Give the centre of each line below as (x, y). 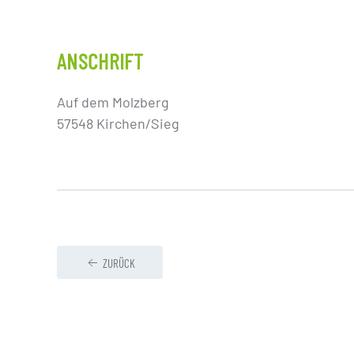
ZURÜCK (119, 264)
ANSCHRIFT (100, 61)
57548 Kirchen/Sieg (118, 123)
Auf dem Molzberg (113, 102)
